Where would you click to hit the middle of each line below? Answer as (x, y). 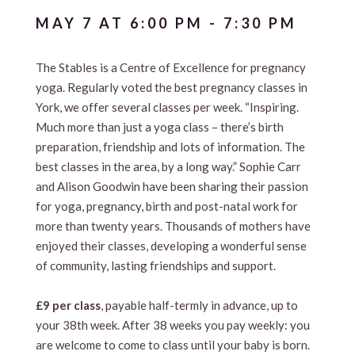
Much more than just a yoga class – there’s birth (159, 126)
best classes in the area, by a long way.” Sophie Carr (168, 166)
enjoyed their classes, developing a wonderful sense (171, 245)
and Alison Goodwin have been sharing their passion (172, 186)
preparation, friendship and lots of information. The (170, 146)
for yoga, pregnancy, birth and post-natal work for (166, 206)
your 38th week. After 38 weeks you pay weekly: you (172, 324)
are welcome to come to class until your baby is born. (172, 344)
